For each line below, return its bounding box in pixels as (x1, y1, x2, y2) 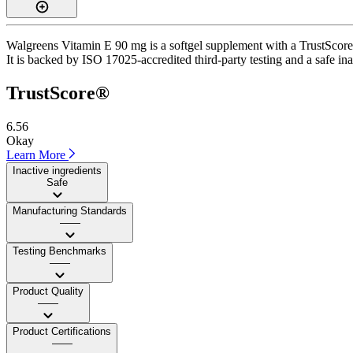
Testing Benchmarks (13, 244, 106, 257)
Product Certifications (13, 325, 111, 337)
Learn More (6, 147, 69, 162)
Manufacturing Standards (13, 204, 127, 217)
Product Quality (13, 284, 84, 297)
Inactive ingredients (13, 164, 102, 176)
